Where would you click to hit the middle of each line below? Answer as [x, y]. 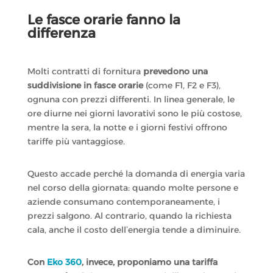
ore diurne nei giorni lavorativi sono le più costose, [134, 114]
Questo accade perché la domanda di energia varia [136, 174]
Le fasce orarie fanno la [104, 20]
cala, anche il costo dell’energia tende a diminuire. [134, 230]
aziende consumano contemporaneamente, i [123, 202]
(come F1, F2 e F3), [182, 86]
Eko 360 [64, 262]
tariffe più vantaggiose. [76, 142]
